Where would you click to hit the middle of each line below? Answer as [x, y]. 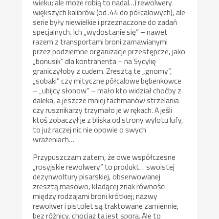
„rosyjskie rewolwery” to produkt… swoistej [104, 166]
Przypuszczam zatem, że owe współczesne [104, 157]
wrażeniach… [54, 139]
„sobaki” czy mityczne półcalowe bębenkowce [107, 80]
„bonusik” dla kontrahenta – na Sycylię [95, 61]
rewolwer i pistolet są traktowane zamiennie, [106, 206]
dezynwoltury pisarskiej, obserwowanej [97, 176]
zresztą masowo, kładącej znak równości [99, 186]
